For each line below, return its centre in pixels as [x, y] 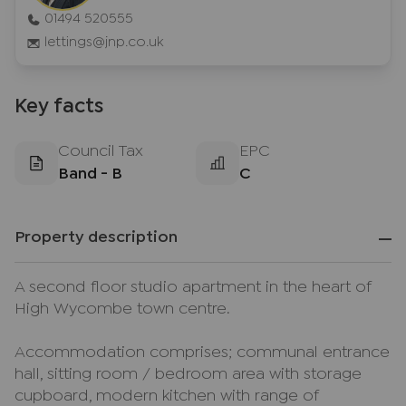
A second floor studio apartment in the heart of [193, 288]
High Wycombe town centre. [122, 309]
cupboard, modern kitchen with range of [166, 396]
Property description [96, 238]
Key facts [59, 107]
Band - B [90, 174]
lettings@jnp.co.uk [103, 42]
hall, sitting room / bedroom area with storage [188, 375]
